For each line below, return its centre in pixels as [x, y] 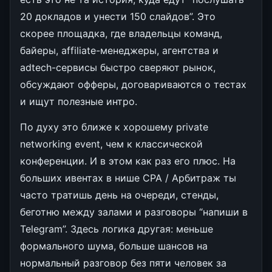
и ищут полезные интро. [79, 101]
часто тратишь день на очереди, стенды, [119, 195]
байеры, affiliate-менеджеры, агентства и [119, 50]
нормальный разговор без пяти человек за [123, 263]
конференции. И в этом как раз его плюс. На [128, 161]
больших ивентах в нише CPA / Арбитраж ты [128, 178]
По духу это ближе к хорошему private [114, 127]
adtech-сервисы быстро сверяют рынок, [118, 67]
